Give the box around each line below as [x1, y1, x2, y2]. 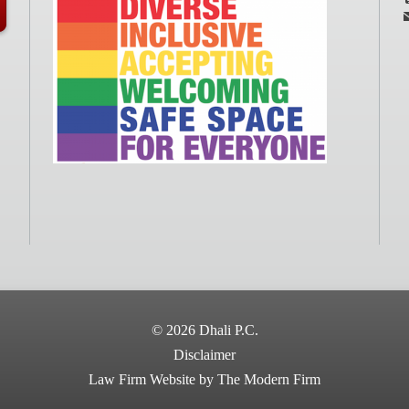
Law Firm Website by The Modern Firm [89, 372, 320, 387]
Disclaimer [173, 347, 236, 362]
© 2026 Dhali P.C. [151, 322, 258, 338]
